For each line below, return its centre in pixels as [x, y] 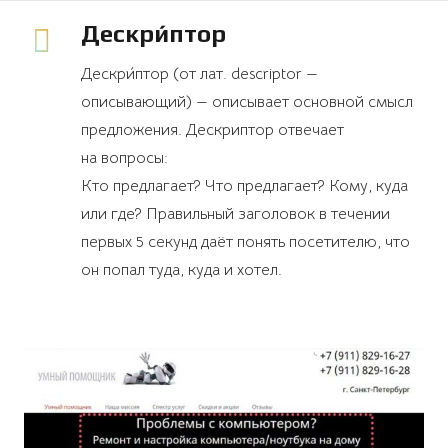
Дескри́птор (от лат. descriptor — [199, 74]
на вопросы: [124, 158]
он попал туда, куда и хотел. [181, 270]
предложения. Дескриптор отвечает [212, 130]
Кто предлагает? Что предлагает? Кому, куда [244, 186]
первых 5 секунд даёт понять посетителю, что [245, 242]
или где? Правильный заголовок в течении [235, 214]
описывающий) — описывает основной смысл [246, 102]
